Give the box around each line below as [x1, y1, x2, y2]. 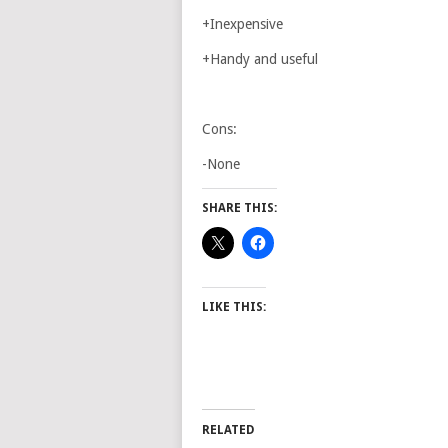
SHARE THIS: [202, 201, 277, 215]
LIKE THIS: [202, 300, 266, 314]
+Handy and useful [202, 51, 318, 67]
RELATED [202, 423, 255, 437]
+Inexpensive [202, 16, 283, 32]
